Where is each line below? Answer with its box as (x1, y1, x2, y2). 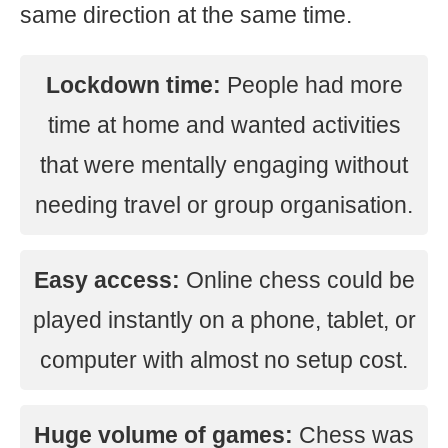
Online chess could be (179, 267, 415, 293)
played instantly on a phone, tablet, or (32, 307, 416, 333)
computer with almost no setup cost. (40, 347, 408, 373)
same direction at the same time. (20, 2, 352, 28)
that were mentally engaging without (40, 152, 408, 178)
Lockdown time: (45, 72, 221, 98)
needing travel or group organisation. (35, 192, 413, 218)
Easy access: (33, 267, 180, 293)
